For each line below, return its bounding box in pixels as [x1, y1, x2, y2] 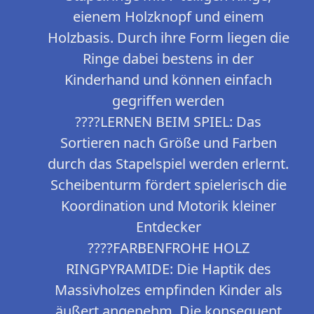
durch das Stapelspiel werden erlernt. [48, 154, 289, 174]
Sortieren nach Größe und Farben [60, 133, 277, 153]
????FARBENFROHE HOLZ [87, 238, 250, 258]
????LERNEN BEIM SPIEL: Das [75, 112, 261, 132]
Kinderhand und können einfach [64, 70, 272, 90]
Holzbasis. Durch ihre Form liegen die [47, 28, 289, 48]
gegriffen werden [112, 91, 224, 111]
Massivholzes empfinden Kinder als [54, 280, 282, 300]
